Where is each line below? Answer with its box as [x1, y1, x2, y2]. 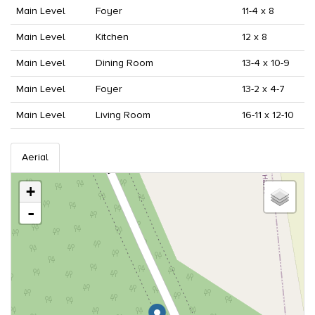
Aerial [22, 150, 49, 163]
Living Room [96, 108, 150, 121]
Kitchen [96, 30, 129, 43]
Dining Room [96, 56, 153, 69]
